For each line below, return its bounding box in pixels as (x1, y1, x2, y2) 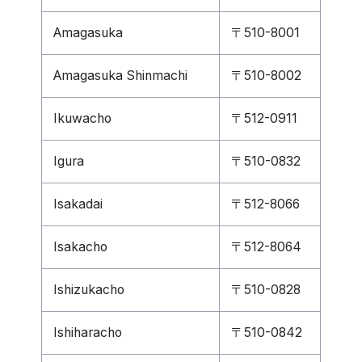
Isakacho (53, 239, 107, 255)
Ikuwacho (53, 111, 112, 126)
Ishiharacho (53, 325, 122, 340)
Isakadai (53, 196, 103, 212)
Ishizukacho (53, 282, 124, 297)
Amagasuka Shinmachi (53, 68, 187, 83)
